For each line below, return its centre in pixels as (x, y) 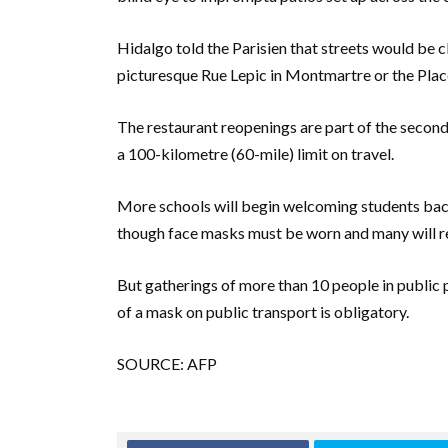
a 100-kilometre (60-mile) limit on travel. (255, 153)
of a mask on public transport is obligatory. (263, 311)
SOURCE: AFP (167, 363)
